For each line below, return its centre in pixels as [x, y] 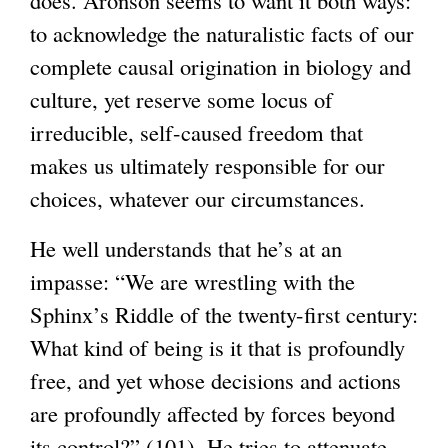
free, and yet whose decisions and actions [215, 379]
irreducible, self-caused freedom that [196, 132]
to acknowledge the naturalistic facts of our [222, 33]
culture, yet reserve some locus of [181, 99]
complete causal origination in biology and [220, 66]
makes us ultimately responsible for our [207, 165]
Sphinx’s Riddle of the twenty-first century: [224, 313]
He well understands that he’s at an [186, 247]
